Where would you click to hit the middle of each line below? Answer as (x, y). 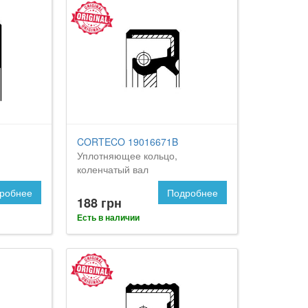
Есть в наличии (109, 218)
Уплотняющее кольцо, (128, 156)
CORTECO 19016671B (128, 142)
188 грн (100, 203)
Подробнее (192, 193)
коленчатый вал (113, 169)
